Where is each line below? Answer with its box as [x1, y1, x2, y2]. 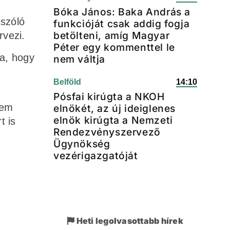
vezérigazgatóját [53, 149, 138, 162]
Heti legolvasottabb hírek [74, 216, 183, 226]
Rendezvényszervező [53, 126, 161, 138]
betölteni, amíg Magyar [53, 29, 170, 42]
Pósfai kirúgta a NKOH [53, 90, 165, 103]
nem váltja [53, 53, 105, 65]
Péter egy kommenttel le [53, 41, 175, 53]
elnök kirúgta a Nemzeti [53, 114, 173, 126]
